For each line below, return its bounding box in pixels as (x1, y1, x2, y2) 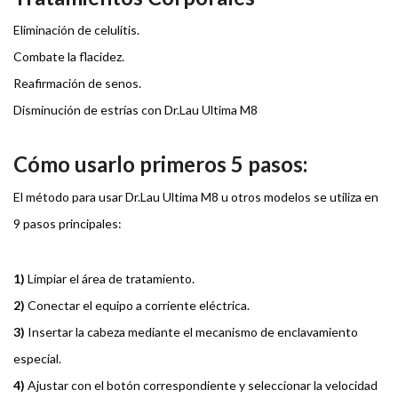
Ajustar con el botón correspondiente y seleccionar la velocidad (25, 378, 378, 394)
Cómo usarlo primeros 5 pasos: (13, 151, 307, 178)
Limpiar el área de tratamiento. (25, 271, 195, 287)
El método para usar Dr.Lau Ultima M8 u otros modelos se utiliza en (13, 189, 378, 205)
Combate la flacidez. (13, 49, 124, 65)
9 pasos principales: (13, 216, 122, 232)
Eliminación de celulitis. (13, 22, 139, 38)
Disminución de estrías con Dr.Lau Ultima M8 (13, 102, 258, 118)
